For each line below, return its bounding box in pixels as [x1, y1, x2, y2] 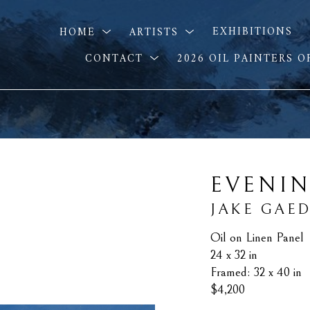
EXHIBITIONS [212, 23, 293, 42]
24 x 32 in [210, 248, 257, 262]
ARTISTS [129, 23, 183, 42]
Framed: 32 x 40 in [210, 265, 302, 280]
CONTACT [85, 49, 148, 69]
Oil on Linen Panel [210, 230, 304, 245]
